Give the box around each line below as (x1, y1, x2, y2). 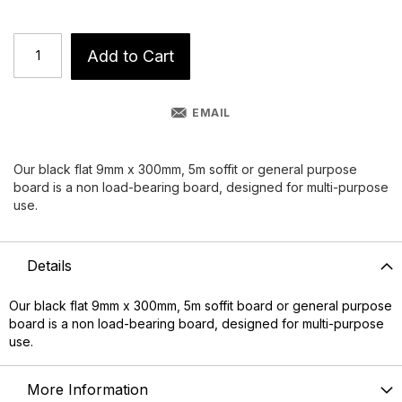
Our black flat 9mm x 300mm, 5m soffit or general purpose (13, 162, 357, 178)
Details (27, 257, 72, 275)
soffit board (205, 298, 273, 314)
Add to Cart (87, 47, 174, 66)
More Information (27, 380, 148, 399)
